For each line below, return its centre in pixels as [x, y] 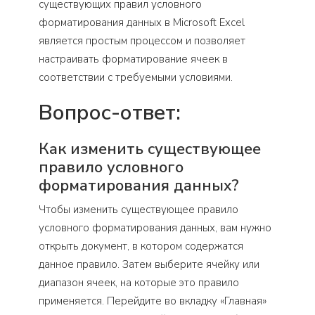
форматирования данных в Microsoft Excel [142, 23]
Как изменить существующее [150, 149]
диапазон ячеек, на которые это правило [139, 283]
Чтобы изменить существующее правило [139, 210]
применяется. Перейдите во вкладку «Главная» [153, 301]
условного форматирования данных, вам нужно [155, 228]
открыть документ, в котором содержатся [141, 246]
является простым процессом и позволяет [142, 41]
